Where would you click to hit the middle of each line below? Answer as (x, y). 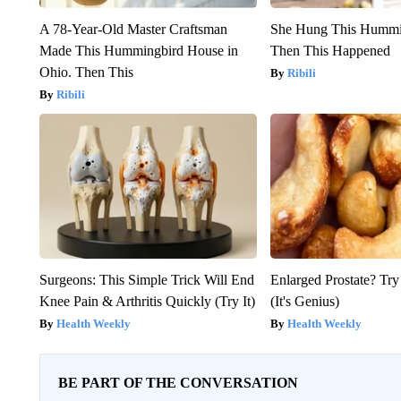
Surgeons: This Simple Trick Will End (146, 279)
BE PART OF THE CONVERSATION (178, 382)
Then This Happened (331, 50)
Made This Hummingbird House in (138, 50)
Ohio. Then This (86, 72)
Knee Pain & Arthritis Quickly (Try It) (147, 301)
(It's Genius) (305, 301)
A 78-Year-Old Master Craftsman (133, 29)
